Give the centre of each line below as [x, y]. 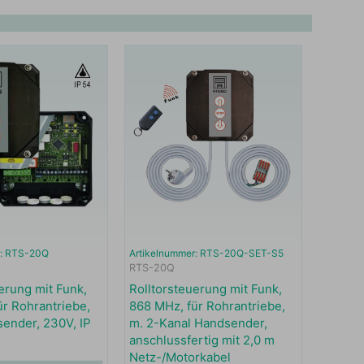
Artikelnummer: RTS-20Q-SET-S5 [206, 253]
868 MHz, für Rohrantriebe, [207, 305]
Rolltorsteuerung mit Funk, [205, 288]
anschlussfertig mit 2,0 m [201, 340]
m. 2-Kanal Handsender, [198, 323]
